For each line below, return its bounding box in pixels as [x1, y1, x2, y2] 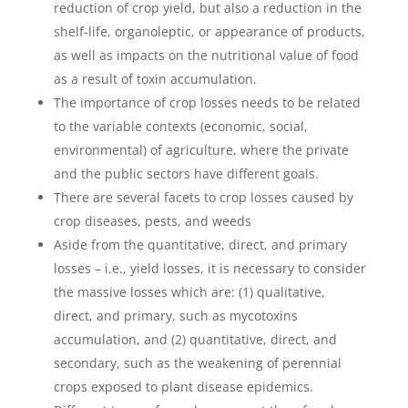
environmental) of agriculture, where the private [53, 141, 349, 159]
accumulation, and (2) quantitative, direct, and [53, 331, 337, 349]
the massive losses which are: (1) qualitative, [53, 283, 325, 301]
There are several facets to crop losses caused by [53, 189, 353, 207]
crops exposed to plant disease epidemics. [53, 378, 313, 396]
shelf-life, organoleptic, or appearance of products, [53, 23, 365, 41]
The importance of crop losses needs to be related [53, 94, 361, 112]
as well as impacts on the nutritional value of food [53, 46, 359, 65]
